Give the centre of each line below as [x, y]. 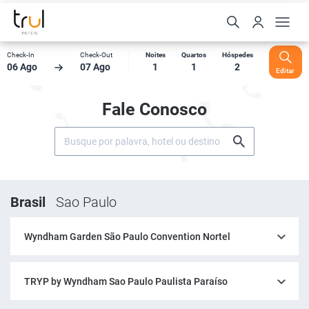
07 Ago [96, 67]
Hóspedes [237, 55]
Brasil [28, 202]
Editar [286, 70]
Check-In [21, 55]
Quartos [193, 55]
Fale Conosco [154, 109]
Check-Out [97, 55]
